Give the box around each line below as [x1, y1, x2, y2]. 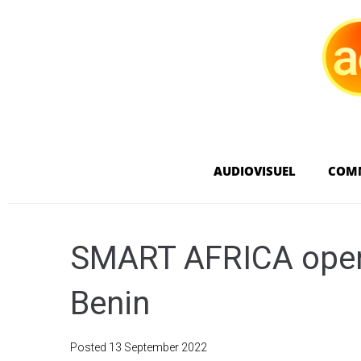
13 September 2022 [109, 340, 207, 354]
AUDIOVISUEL [213, 162, 296, 179]
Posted [70, 340, 109, 354]
